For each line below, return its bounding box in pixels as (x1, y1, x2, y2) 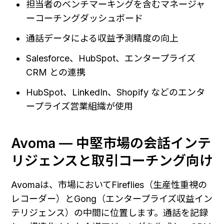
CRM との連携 (26, 66, 86, 77)
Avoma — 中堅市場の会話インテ (11, 134, 211, 151)
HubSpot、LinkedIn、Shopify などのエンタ (26, 86, 205, 97)
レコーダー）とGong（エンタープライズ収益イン (11, 193, 212, 204)
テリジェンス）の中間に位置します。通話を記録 (11, 207, 208, 218)
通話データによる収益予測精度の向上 (26, 32, 179, 43)
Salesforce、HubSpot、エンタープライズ (26, 52, 196, 63)
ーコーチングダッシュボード (26, 12, 143, 23)
